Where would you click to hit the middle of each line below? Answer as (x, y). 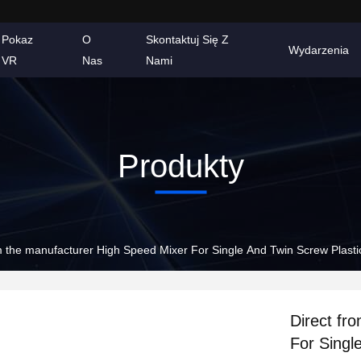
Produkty (180, 166)
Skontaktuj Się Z (188, 39)
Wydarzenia (318, 50)
